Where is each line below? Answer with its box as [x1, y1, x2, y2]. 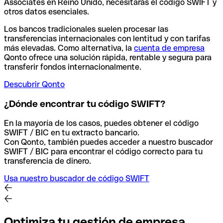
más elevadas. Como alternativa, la [4, 43, 134, 53]
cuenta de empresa [134, 43, 205, 53]
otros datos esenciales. [4, 7, 89, 17]
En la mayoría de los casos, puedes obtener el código [4, 118, 199, 128]
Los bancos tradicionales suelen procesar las [4, 24, 168, 34]
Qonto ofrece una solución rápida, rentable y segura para [4, 53, 212, 63]
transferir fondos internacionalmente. [4, 62, 141, 72]
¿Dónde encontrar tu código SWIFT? [4, 99, 165, 110]
